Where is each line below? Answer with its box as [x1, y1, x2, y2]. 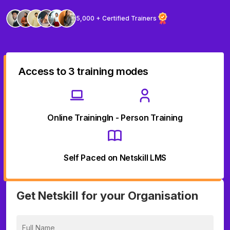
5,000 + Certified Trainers [76, 14, 157, 22]
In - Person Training [106, 112, 183, 123]
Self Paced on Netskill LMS [63, 152, 167, 163]
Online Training [47, 112, 107, 123]
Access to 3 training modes [18, 65, 149, 78]
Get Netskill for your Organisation [16, 189, 198, 202]
